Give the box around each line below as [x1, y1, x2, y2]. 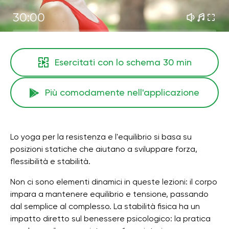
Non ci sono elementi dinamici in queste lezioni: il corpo [10, 177, 217, 187]
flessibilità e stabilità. [10, 156, 90, 166]
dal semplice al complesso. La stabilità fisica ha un [10, 201, 200, 211]
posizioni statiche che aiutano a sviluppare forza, [10, 144, 197, 154]
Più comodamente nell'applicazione [45, 87, 199, 98]
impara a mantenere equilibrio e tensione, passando [10, 189, 209, 199]
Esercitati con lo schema [55, 57, 163, 67]
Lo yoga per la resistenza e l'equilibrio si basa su [10, 132, 192, 142]
